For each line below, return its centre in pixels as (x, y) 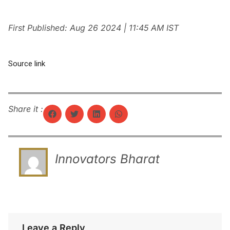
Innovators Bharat (107, 159)
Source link (27, 64)
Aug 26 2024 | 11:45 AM (117, 28)
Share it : (26, 109)
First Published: (39, 28)
